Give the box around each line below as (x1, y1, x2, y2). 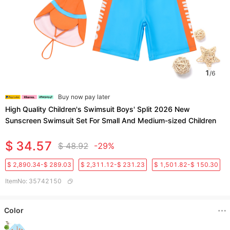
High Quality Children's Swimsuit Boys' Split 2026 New (5, 105, 190, 113)
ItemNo (5, 177, 26, 185)
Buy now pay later (58, 93, 110, 101)
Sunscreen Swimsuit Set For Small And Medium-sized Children (5, 116, 216, 125)
